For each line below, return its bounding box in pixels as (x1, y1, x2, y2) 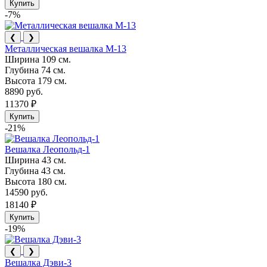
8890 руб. (5, 86, 43, 97)
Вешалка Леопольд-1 (5, 144, 90, 154)
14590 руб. (5, 187, 48, 197)
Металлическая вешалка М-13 (5, 43, 126, 54)
